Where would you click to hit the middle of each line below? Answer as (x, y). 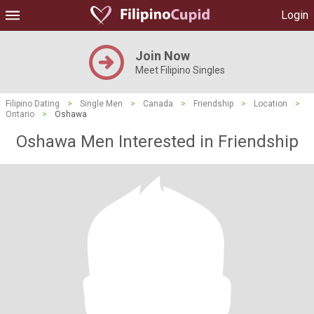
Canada (158, 104)
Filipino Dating (33, 104)
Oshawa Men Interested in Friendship (157, 142)
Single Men (101, 104)
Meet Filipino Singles (180, 70)
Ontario (20, 114)
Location (271, 104)
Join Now (163, 56)
